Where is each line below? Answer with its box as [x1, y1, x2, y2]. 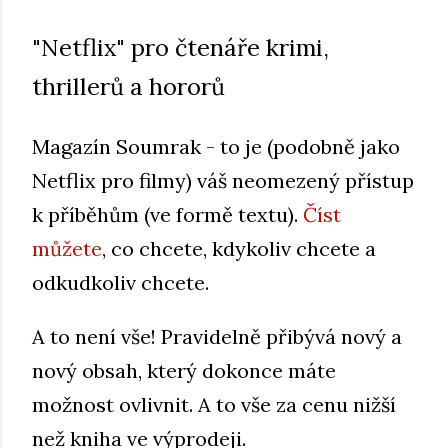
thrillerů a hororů [32, 71, 225, 102]
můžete [32, 235, 102, 261]
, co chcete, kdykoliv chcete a [102, 235, 376, 261]
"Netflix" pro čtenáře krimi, [32, 32, 329, 63]
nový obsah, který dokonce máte [32, 357, 336, 383]
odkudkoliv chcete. [32, 269, 209, 295]
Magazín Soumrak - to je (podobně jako [32, 133, 400, 159]
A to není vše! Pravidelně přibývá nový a [32, 323, 402, 349]
